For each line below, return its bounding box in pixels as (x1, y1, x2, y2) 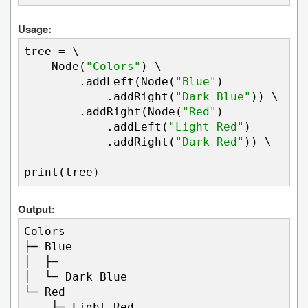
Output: (18, 201, 55, 217)
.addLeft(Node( (24, 75, 175, 89)
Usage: (18, 21, 52, 37)
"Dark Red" (175, 135, 244, 149)
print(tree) (24, 166, 100, 179)
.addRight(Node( (24, 105, 182, 119)
